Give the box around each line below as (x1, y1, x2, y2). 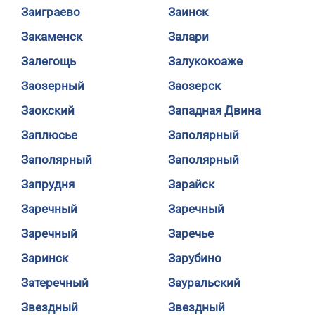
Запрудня (21, 177, 75, 191)
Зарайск (168, 177, 214, 191)
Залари (168, 30, 209, 44)
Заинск (168, 5, 208, 19)
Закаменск (21, 30, 82, 44)
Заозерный (21, 79, 84, 93)
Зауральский (168, 276, 240, 290)
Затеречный (21, 276, 89, 290)
